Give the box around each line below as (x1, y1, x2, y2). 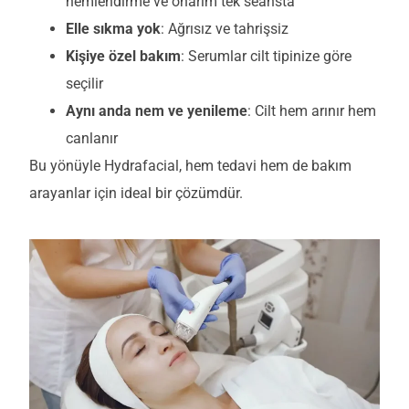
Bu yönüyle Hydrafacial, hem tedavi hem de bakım (29, 157, 351, 175)
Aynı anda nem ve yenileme (66, 102, 247, 121)
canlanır (66, 130, 118, 148)
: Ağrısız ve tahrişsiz (161, 20, 288, 38)
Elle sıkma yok (66, 20, 161, 38)
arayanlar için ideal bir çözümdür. (29, 184, 243, 203)
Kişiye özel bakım (66, 47, 181, 66)
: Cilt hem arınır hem (247, 102, 376, 121)
